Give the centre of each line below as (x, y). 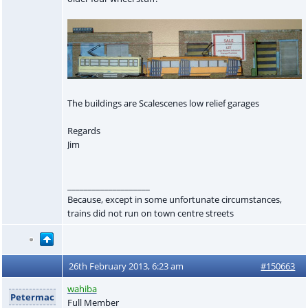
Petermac (32, 297)
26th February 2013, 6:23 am (126, 266)
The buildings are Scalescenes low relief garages (163, 103)
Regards (84, 130)
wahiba (82, 288)
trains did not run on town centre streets (150, 213)
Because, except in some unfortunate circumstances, (174, 199)
